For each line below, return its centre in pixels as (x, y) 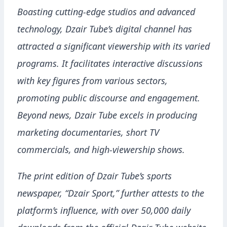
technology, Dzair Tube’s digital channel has (105, 31)
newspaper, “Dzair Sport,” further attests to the (111, 195)
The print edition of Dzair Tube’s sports (94, 178)
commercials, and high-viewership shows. (101, 151)
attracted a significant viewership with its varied (113, 48)
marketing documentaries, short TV (88, 134)
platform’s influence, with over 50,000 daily (104, 212)
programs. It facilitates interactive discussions (110, 65)
